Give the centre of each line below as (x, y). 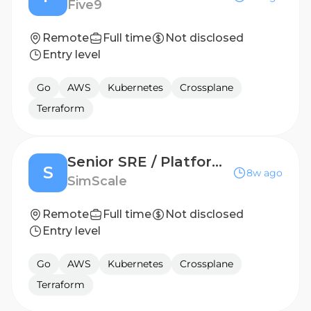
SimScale (97, 181)
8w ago (264, 173)
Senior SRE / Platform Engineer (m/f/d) (217, 162)
